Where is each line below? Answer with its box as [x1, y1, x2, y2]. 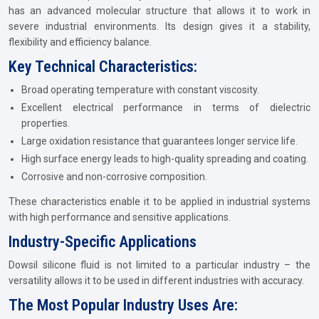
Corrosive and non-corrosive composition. [21, 171, 207, 182]
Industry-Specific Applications [9, 233, 200, 251]
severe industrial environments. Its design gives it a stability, [9, 21, 310, 32]
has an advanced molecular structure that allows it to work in [9, 5, 310, 16]
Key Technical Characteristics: [9, 58, 197, 75]
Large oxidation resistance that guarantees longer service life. [21, 135, 298, 147]
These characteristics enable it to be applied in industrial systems [9, 196, 310, 207]
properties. [21, 117, 70, 129]
